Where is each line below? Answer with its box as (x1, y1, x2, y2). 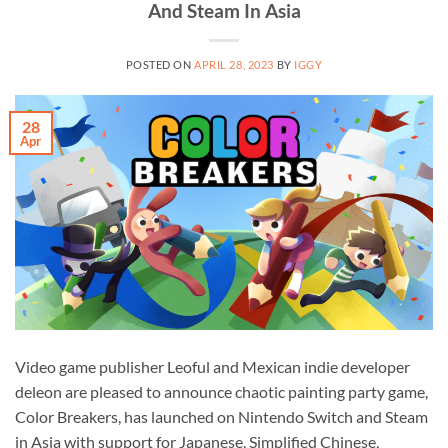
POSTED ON (125, 57, 195, 71)
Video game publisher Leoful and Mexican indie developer (15, 357, 410, 377)
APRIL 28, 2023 (194, 57, 274, 71)
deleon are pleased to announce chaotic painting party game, (15, 382, 428, 402)
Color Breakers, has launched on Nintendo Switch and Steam (15, 407, 428, 427)
